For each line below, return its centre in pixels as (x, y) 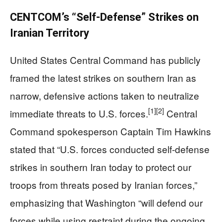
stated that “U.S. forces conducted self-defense (110, 149)
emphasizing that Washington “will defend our (106, 202)
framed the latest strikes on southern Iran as (103, 77)
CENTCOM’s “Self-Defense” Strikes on (104, 17)
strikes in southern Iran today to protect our (101, 166)
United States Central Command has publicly (105, 59)
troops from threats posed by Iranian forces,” (104, 184)
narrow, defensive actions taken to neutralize (105, 95)
